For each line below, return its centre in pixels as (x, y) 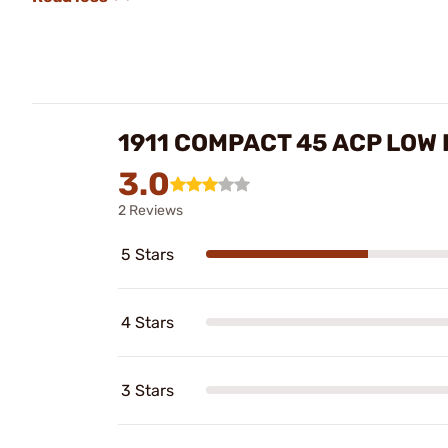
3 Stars (147, 390)
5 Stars (147, 254)
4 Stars (147, 322)
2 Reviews (150, 210)
